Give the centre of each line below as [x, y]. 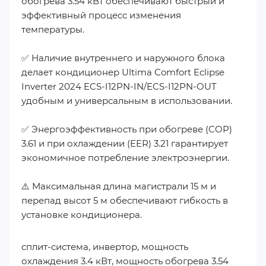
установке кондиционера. [82, 215]
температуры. [53, 29]
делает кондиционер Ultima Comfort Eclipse [123, 72]
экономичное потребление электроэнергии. [125, 158]
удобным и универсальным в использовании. [127, 101]
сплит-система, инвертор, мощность [105, 247]
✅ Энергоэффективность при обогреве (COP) [127, 129]
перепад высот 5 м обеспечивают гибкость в [125, 200]
